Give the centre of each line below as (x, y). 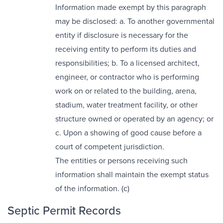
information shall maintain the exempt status (132, 174)
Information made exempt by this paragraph (131, 7)
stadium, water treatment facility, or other (126, 105)
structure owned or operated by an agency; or (134, 119)
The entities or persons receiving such (121, 161)
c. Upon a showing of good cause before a (128, 133)
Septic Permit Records (64, 211)
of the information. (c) (92, 188)
